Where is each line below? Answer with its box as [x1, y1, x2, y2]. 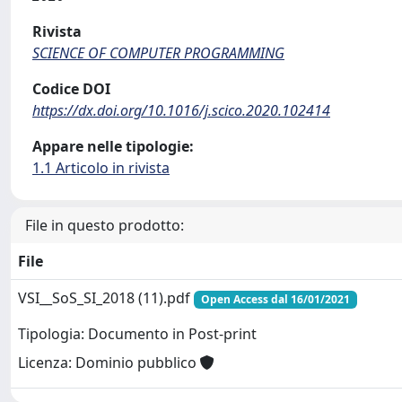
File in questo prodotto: [25, 215, 184, 235]
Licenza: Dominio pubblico [18, 353, 200, 373]
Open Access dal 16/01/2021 [200, 292, 350, 307]
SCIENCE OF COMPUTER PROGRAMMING [32, 43, 284, 63]
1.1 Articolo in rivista [32, 158, 170, 178]
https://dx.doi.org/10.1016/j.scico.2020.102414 [32, 100, 330, 120]
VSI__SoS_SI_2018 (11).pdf [18, 288, 194, 308]
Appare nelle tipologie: [32, 136, 194, 156]
